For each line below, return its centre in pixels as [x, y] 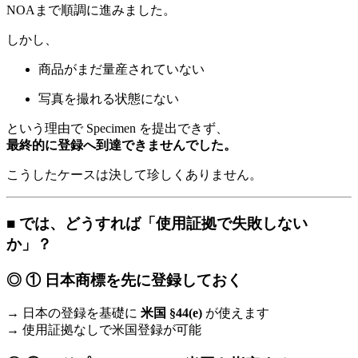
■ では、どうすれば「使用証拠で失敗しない [157, 224]
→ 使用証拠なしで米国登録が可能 [104, 330]
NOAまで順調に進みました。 [91, 10]
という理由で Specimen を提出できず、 [117, 129]
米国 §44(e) [171, 313]
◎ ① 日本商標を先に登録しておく [124, 280]
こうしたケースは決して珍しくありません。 [134, 175]
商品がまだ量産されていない [121, 70]
